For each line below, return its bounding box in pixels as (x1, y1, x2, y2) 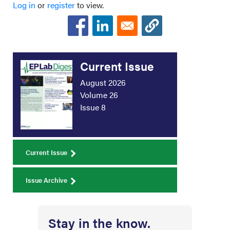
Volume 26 (80, 88, 118, 101)
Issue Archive (26, 175, 67, 185)
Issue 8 (80, 101, 106, 113)
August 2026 (80, 76, 126, 88)
